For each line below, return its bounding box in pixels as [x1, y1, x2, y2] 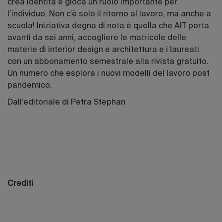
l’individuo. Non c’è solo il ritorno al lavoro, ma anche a [7, 10, 211, 19]
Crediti [7, 180, 33, 188]
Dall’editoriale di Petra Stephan [7, 99, 125, 107]
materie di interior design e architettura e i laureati [7, 46, 199, 55]
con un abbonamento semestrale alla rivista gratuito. [7, 58, 209, 66]
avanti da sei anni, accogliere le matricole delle [7, 34, 186, 43]
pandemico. [7, 82, 52, 90]
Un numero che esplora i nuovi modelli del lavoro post [7, 70, 210, 78]
